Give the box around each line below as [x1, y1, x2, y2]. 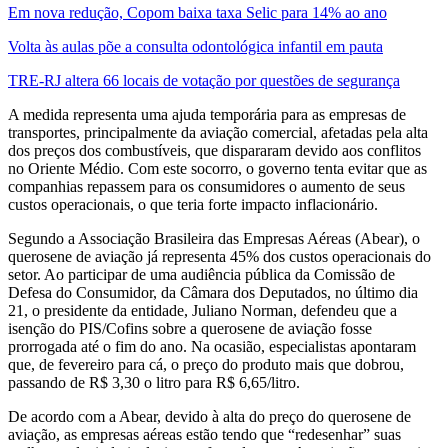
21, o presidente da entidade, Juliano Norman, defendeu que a [8, 302, 397, 320]
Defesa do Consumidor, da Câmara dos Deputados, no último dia [8, 284, 418, 302]
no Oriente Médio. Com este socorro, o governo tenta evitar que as [8, 160, 427, 178]
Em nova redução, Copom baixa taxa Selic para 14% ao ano [8, 4, 387, 22]
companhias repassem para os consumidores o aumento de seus [8, 178, 405, 196]
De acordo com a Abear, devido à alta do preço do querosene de [8, 408, 411, 426]
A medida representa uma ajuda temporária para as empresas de [8, 106, 406, 124]
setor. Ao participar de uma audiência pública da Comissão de [8, 266, 395, 284]
